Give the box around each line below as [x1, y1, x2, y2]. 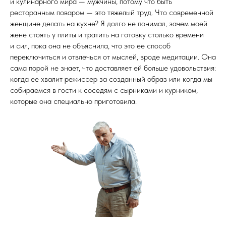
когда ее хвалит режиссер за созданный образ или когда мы [10, 74, 212, 84]
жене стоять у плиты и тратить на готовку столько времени [10, 29, 204, 39]
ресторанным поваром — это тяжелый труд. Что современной [10, 7, 213, 17]
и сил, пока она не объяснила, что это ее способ [10, 40, 171, 50]
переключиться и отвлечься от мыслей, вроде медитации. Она [10, 51, 216, 62]
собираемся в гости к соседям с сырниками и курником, [10, 85, 198, 95]
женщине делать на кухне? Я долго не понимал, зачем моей [10, 18, 207, 28]
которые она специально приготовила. [10, 96, 137, 106]
